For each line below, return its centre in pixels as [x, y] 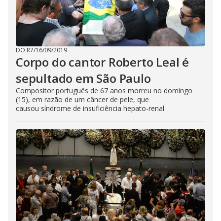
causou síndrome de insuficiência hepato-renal [90, 108]
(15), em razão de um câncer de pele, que [82, 99]
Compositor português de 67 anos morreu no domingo [104, 91]
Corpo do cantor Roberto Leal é [102, 62]
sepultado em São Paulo [83, 78]
